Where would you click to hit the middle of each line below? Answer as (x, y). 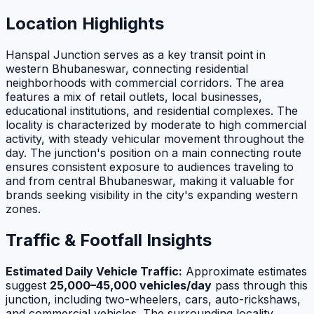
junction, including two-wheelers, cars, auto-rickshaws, (153, 299)
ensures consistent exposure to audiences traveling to (150, 167)
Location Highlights (85, 24)
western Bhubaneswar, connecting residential (127, 69)
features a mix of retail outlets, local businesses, (134, 97)
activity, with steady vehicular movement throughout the (155, 139)
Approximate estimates (245, 271)
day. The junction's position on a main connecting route (153, 153)
